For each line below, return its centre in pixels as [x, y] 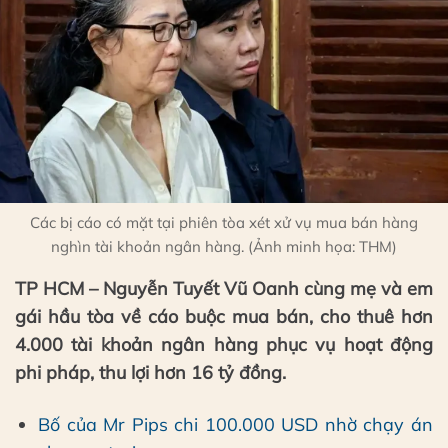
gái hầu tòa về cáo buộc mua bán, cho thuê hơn [224, 317]
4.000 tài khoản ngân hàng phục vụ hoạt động [224, 345]
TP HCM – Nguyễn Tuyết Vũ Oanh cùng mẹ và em [224, 289]
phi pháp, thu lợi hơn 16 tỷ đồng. [150, 373]
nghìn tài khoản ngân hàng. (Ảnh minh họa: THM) [224, 247]
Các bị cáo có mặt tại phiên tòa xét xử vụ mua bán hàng [224, 223]
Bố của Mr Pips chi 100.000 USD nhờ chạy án [235, 424]
